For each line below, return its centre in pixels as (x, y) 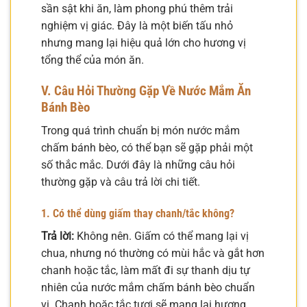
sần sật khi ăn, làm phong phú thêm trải (137, 8)
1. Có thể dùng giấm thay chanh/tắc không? (138, 214)
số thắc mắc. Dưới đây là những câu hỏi (138, 165)
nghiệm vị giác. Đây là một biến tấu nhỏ (137, 25)
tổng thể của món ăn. (93, 60)
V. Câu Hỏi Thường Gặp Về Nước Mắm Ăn (146, 90)
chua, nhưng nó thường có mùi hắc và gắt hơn (153, 254)
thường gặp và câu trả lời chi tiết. (121, 182)
